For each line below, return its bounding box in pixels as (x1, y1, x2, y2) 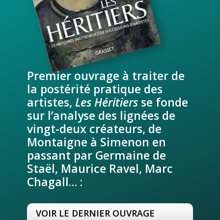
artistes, (27, 94, 75, 110)
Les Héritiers (75, 94, 138, 110)
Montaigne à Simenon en (27, 134, 166, 150)
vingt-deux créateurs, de (27, 120, 162, 137)
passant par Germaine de (27, 147, 166, 163)
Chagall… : (27, 173, 82, 190)
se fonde (137, 94, 188, 110)
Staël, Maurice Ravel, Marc (27, 160, 173, 176)
